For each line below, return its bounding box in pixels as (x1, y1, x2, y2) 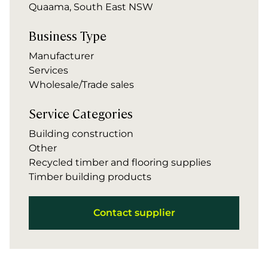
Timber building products (29, 171, 151, 182)
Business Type (29, 28, 106, 43)
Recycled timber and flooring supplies (29, 157, 211, 168)
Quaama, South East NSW (29, 1, 153, 13)
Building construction (29, 128, 133, 139)
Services (29, 65, 68, 76)
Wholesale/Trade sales (29, 79, 134, 90)
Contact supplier (93, 207, 175, 218)
